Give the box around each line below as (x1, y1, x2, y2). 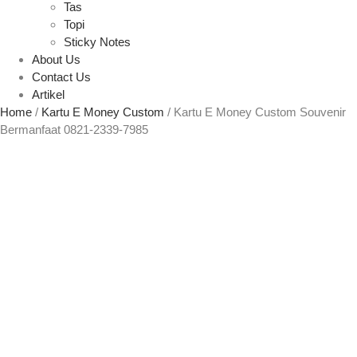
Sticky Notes (64, 35, 131, 49)
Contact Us (32, 70, 91, 84)
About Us (32, 53, 80, 67)
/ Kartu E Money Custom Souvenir (164, 105, 346, 120)
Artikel (32, 88, 65, 102)
